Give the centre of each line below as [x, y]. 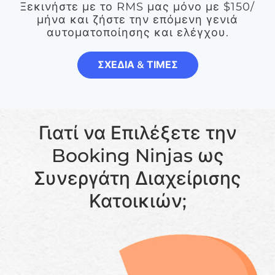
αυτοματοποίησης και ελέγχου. [137, 33]
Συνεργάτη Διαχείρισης [137, 179]
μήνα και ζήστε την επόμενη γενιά [137, 20]
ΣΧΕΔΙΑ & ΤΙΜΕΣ [137, 65]
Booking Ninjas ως [137, 156]
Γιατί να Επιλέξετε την [137, 133]
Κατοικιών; [137, 201]
